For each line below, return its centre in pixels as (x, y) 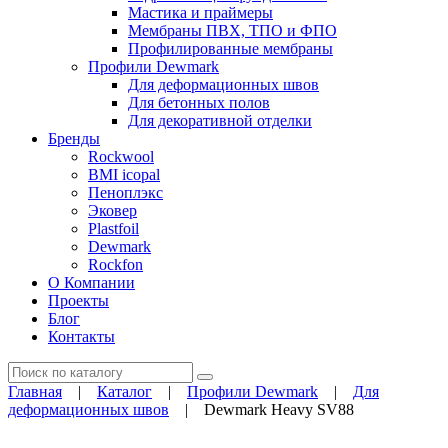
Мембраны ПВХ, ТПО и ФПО (232, 30)
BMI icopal (124, 174)
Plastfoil (113, 228)
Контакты (81, 336)
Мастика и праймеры (200, 12)
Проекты (78, 300)
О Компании (91, 282)
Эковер (112, 210)
